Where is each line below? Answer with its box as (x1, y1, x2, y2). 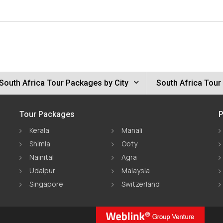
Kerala (29, 125, 49, 135)
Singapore (29, 179, 63, 189)
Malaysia (121, 166, 150, 175)
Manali (121, 125, 142, 135)
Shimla (29, 139, 50, 148)
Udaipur (29, 166, 55, 175)
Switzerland (121, 179, 160, 189)
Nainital (29, 152, 54, 162)
